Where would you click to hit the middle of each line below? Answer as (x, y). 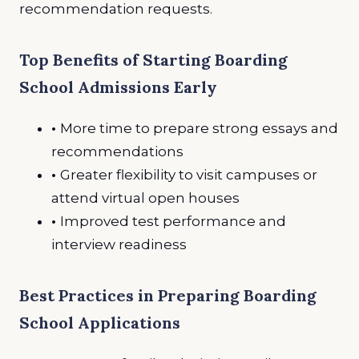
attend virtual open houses (145, 198)
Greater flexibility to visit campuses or (189, 174)
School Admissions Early (118, 87)
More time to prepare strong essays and (199, 128)
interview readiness (119, 244)
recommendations (117, 151)
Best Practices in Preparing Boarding (168, 295)
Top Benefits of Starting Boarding (153, 60)
